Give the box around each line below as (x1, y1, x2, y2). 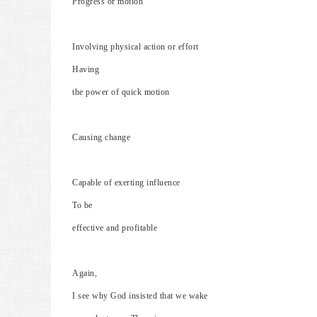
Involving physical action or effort (72, 42, 199, 52)
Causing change (72, 132, 130, 142)
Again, (72, 268, 97, 278)
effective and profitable (72, 223, 157, 233)
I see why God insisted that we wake (72, 291, 208, 301)
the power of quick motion (72, 87, 170, 97)
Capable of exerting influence (72, 178, 180, 188)
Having (72, 64, 99, 74)
